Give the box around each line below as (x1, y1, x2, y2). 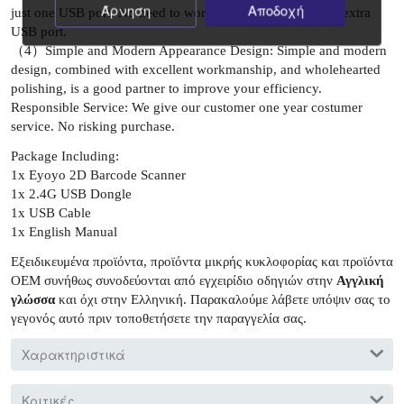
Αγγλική (336, 272, 384, 288)
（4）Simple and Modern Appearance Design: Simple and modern (11, 42, 387, 58)
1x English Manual (11, 224, 117, 239)
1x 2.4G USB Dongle (11, 186, 132, 201)
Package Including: (11, 148, 119, 163)
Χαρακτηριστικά (22, 345, 125, 363)
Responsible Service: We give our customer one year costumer (11, 99, 363, 115)
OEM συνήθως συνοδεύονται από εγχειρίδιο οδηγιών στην (11, 272, 336, 288)
